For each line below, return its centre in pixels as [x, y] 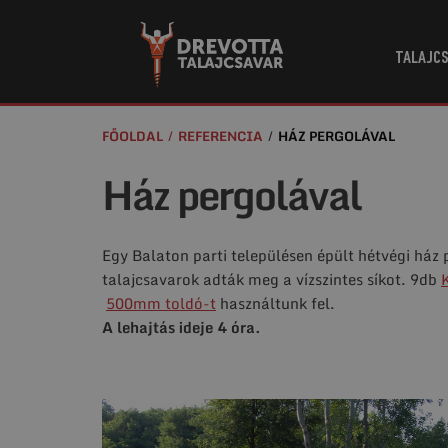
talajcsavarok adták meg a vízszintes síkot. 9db [271, 279]
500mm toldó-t [161, 303]
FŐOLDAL [132, 136]
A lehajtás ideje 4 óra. [181, 327]
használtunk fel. [275, 303]
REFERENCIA [220, 136]
